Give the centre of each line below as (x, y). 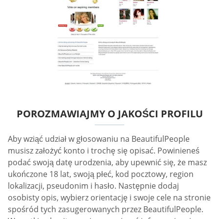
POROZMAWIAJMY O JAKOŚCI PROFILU (109, 114)
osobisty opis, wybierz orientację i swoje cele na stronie (109, 198)
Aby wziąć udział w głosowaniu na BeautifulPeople (99, 139)
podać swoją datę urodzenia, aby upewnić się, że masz (107, 163)
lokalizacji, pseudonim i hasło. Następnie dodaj (93, 186)
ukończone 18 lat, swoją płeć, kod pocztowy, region (101, 174)
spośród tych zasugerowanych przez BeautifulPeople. (106, 209)
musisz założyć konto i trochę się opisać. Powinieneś (104, 151)
